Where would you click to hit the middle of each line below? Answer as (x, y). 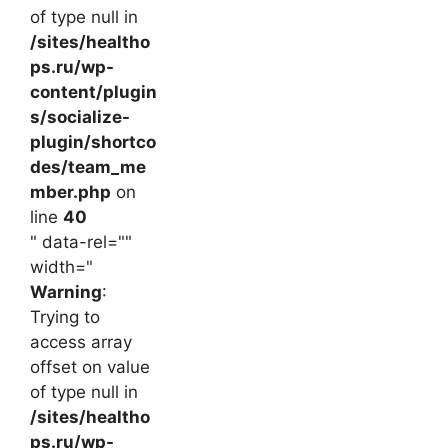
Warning (66, 292)
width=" (61, 267)
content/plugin (93, 92)
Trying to (65, 317)
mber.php (70, 192)
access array (81, 342)
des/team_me (88, 167)
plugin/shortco (93, 142)
